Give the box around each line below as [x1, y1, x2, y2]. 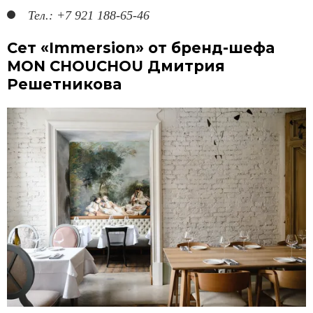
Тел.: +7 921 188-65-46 [28, 8, 150, 23]
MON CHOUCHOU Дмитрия [7, 57, 225, 75]
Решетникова [7, 75, 122, 94]
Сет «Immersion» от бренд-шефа [7, 39, 275, 57]
